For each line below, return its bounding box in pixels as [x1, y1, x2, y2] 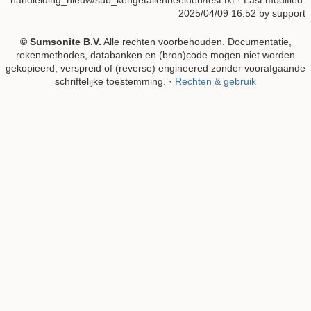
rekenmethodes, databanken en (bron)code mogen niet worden [16, 49, 295, 60]
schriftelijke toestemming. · [55, 75, 175, 87]
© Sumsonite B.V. [19, 35, 101, 47]
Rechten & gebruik [175, 75, 256, 87]
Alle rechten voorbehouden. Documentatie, [101, 35, 292, 47]
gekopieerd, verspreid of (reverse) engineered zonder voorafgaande [6, 62, 305, 74]
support [272, 7, 305, 19]
